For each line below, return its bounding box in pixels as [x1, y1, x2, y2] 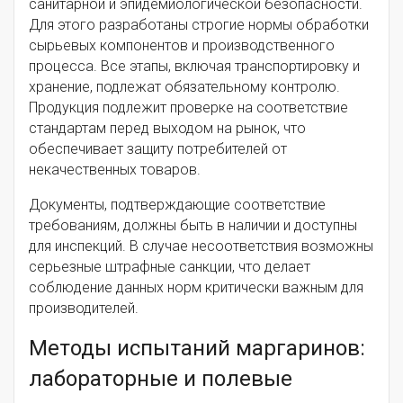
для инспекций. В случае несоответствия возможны [29, 237, 373, 255]
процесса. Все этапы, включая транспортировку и [29, 57, 360, 75]
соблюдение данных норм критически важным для [29, 278, 363, 296]
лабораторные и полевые [29, 365, 292, 391]
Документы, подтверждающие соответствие [29, 195, 326, 213]
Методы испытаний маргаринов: [29, 335, 365, 361]
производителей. [29, 299, 139, 317]
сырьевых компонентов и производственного [29, 36, 335, 54]
